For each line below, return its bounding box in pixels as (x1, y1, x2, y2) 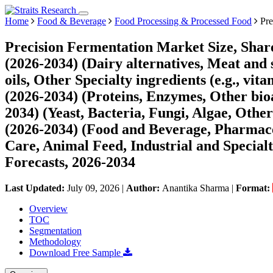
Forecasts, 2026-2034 (5, 154, 135, 170)
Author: (126, 182, 162, 193)
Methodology (29, 236, 81, 247)
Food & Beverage (37, 16, 106, 26)
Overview (29, 203, 68, 214)
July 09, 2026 (67, 182, 119, 193)
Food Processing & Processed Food (115, 16, 252, 26)
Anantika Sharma (162, 182, 229, 193)
